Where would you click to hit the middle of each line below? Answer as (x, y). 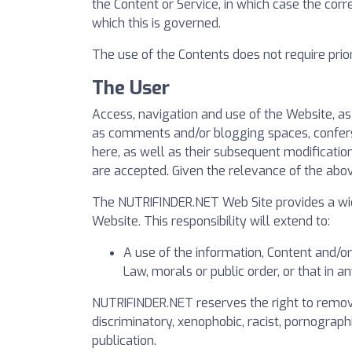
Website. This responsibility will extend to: (211, 221)
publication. (124, 340)
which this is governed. (156, 23)
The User (131, 88)
